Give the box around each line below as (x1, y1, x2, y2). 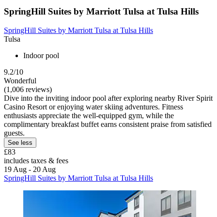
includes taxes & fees (4, 156, 68, 165)
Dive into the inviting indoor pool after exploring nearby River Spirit (4, 93, 213, 102)
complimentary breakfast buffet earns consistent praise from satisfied (4, 120, 212, 128)
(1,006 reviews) (4, 85, 52, 93)
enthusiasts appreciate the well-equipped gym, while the (4, 111, 174, 120)
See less (8, 139, 32, 146)
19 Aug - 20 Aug (4, 165, 56, 173)
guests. (4, 128, 25, 137)
